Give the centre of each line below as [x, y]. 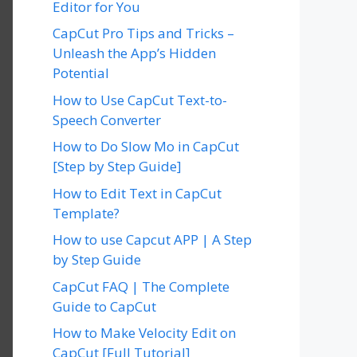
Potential [81, 73]
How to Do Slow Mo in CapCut [146, 146]
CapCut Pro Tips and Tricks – [143, 33]
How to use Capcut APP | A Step [152, 239]
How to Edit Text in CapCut [137, 193]
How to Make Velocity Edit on [144, 333]
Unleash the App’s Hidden [134, 53]
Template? [86, 213]
